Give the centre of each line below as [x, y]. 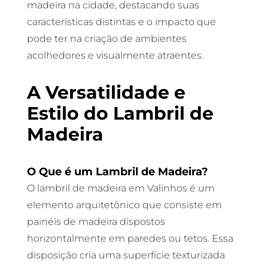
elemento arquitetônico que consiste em [124, 205]
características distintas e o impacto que [121, 22]
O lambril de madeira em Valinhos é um [121, 188]
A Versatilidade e [106, 92]
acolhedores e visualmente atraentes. [115, 55]
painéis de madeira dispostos [96, 222]
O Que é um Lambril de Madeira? [117, 171]
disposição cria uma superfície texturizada [126, 255]
